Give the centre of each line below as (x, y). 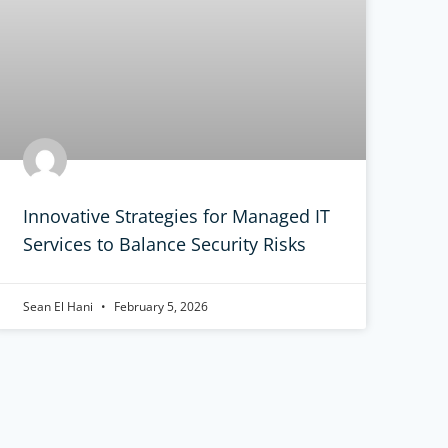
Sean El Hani (59, 307)
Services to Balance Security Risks (164, 244)
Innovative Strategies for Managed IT (176, 216)
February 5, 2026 (159, 307)
